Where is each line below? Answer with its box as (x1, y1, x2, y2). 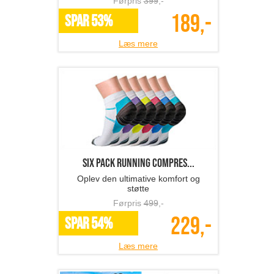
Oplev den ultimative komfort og (76, 174, 200, 184)
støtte (127, 183, 149, 194)
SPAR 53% (65, 12, 113, 32)
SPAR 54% (65, 215, 113, 234)
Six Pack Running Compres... (82, 156, 194, 171)
